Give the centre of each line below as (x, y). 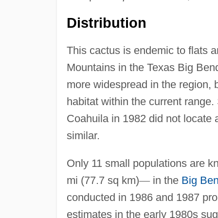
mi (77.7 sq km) (103, 180)
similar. (83, 135)
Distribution (106, 23)
